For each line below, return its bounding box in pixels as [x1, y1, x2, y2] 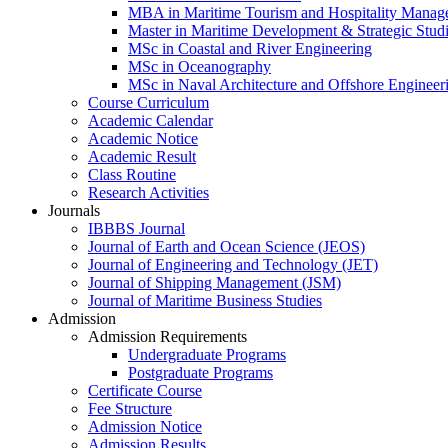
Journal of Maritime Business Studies [88, 291, 322, 309]
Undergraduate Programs [128, 345, 286, 363]
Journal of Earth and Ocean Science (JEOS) [88, 237, 365, 255]
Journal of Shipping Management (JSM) [88, 273, 341, 291]
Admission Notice [88, 417, 202, 435]
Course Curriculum [88, 93, 209, 111]
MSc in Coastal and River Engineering [128, 39, 372, 57]
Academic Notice [88, 129, 198, 147]
